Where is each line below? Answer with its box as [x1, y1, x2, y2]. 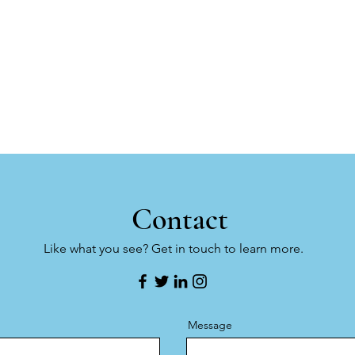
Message [188, 318, 232, 332]
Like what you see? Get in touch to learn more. [44, 241, 303, 256]
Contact [131, 201, 228, 238]
